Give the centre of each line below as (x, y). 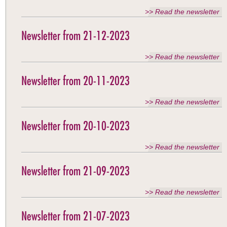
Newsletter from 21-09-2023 (75, 171)
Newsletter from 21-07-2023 (75, 216)
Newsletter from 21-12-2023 (75, 35)
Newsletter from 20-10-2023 (75, 126)
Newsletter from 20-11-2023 (75, 81)
